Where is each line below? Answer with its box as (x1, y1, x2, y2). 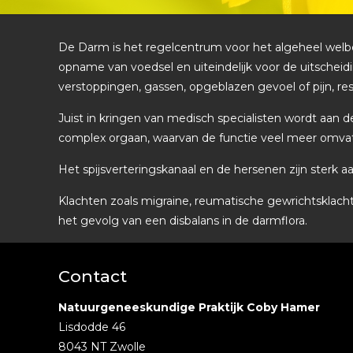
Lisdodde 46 (58, 320, 126, 334)
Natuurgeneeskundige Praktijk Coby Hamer (58, 300, 321, 314)
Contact (58, 266, 128, 286)
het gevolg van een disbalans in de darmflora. (58, 214, 308, 228)
